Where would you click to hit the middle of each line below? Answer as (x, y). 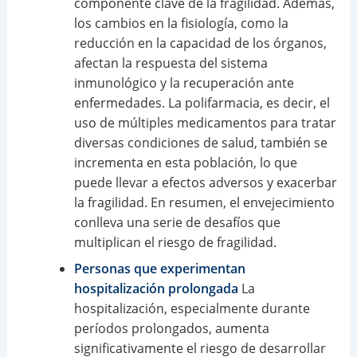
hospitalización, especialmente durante (192, 309)
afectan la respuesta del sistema (171, 63)
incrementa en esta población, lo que (185, 163)
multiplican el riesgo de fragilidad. (175, 243)
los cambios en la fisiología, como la (181, 24)
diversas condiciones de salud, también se (200, 143)
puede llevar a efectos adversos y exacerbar (205, 183)
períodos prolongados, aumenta (171, 329)
